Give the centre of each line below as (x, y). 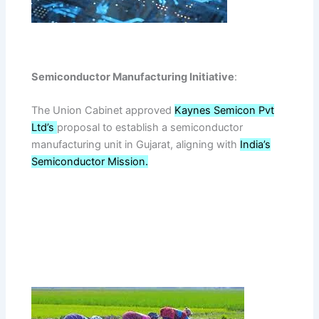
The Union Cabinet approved (103, 111)
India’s (256, 145)
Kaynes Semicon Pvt (225, 111)
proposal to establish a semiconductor (150, 128)
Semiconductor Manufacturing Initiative (133, 77)
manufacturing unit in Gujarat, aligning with (136, 145)
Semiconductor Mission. (90, 162)
